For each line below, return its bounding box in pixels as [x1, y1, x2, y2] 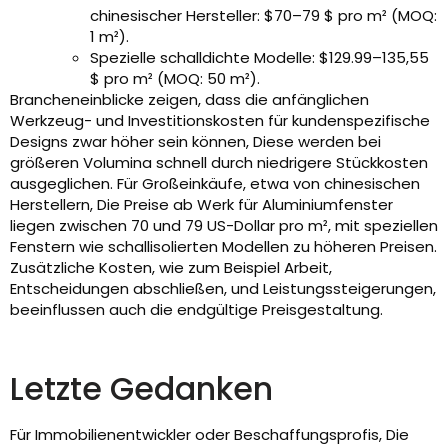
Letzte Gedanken [10, 366, 273, 412]
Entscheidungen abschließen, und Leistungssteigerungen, [10, 278, 436, 300]
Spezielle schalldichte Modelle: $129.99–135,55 [90, 47, 429, 69]
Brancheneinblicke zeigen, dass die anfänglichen [10, 89, 369, 111]
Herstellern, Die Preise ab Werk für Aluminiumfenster [10, 194, 393, 216]
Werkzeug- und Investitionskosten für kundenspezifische [10, 110, 430, 132]
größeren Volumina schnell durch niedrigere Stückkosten [10, 152, 428, 174]
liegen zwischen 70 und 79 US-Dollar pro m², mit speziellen [10, 215, 438, 237]
